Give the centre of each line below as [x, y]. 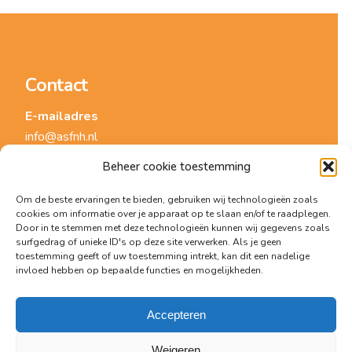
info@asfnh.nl [62, 136]
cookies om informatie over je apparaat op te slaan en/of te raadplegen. [173, 214]
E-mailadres [62, 116]
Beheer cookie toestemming [176, 167]
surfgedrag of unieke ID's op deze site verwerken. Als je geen [148, 242]
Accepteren [176, 314]
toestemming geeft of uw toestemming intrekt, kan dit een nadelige [163, 256]
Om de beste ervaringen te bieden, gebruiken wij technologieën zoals [167, 200]
